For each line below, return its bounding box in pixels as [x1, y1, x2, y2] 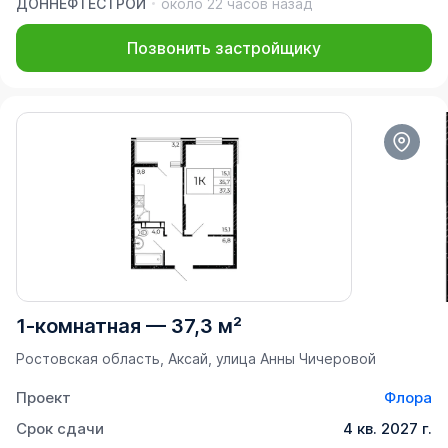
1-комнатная [16, 313, 141, 338]
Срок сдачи [16, 418, 104, 438]
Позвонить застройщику [127, 37, 321, 58]
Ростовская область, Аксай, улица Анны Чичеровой [16, 349, 376, 367]
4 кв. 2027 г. [343, 418, 432, 438]
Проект [16, 387, 71, 407]
